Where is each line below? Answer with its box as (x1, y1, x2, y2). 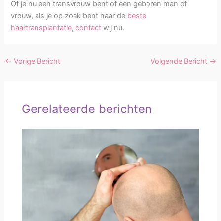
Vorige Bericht (11, 57, 60, 66)
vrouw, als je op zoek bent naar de (11, 11, 128, 21)
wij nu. (103, 23, 125, 33)
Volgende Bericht (150, 57, 210, 66)
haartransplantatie (11, 23, 72, 33)
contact (75, 23, 104, 33)
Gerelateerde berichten (22, 101, 152, 116)
